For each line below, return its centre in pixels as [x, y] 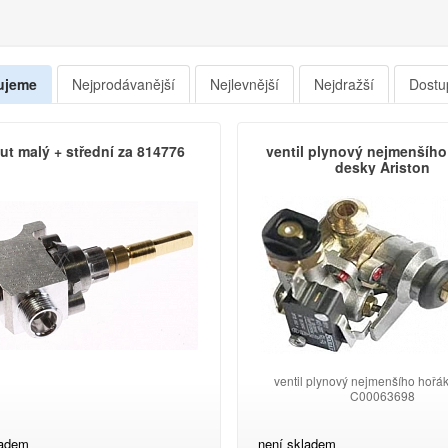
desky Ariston [383, 167]
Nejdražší [343, 84]
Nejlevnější [244, 84]
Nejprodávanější [123, 84]
